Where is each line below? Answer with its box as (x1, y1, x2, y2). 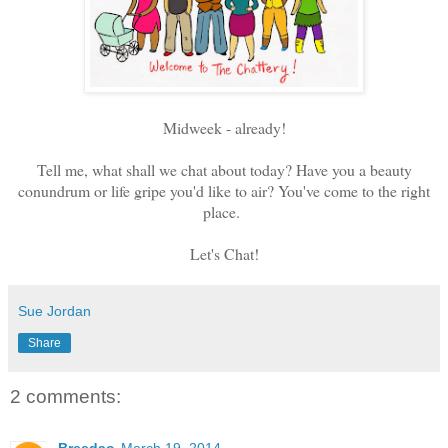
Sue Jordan (18, 303, 91, 320)
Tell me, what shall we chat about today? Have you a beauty (36, 159, 412, 181)
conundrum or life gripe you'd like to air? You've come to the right (18, 180, 430, 202)
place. (203, 201, 245, 223)
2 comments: (10, 386, 121, 408)
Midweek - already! (162, 117, 286, 139)
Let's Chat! (189, 243, 259, 265)
